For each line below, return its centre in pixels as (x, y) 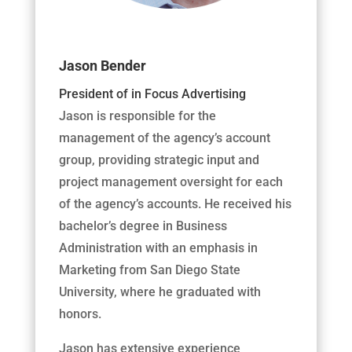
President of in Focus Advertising (152, 93)
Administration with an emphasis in (158, 247)
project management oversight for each (170, 181)
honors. (80, 313)
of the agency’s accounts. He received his (175, 203)
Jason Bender (102, 65)
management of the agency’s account (164, 137)
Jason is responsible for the (137, 115)
